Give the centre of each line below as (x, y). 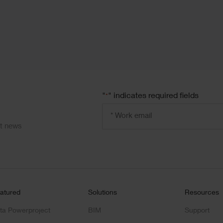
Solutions (103, 193)
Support (197, 211)
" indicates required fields (153, 96)
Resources (202, 193)
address (117, 122)
